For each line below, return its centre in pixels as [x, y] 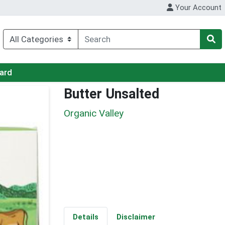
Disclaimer [136, 217]
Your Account [198, 8]
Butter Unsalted [111, 94]
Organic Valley [94, 113]
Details [85, 217]
